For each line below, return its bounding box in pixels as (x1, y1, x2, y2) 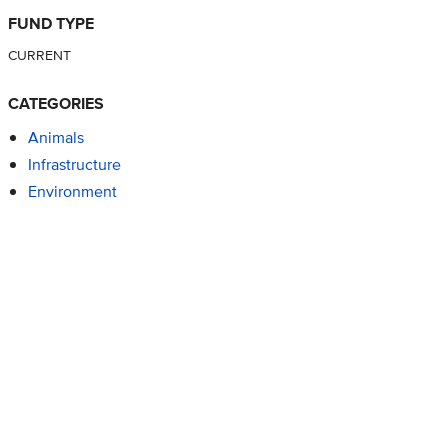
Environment (27, 180, 117, 204)
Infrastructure (27, 153, 121, 177)
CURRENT (7, 44, 71, 66)
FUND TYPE (7, 12, 94, 36)
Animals (27, 126, 84, 150)
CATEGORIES (7, 92, 104, 116)
